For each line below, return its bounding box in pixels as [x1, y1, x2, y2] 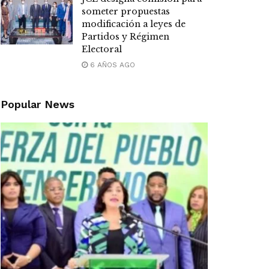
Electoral [82, 44, 122, 55]
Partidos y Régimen [82, 31, 169, 43]
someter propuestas [82, 6, 170, 17]
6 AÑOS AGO [88, 61, 135, 70]
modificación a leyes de [82, 19, 186, 30]
